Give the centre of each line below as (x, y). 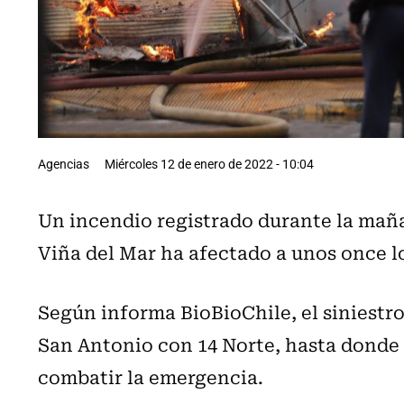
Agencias (64, 163)
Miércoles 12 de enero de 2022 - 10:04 (209, 163)
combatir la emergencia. (151, 376)
